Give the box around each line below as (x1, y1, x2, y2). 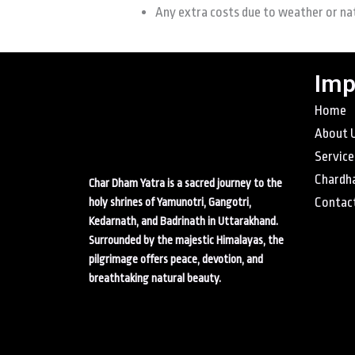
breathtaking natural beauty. (89, 272, 221, 284)
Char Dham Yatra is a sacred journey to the (89, 177, 282, 189)
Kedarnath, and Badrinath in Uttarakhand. (89, 215, 278, 227)
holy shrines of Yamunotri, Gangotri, (89, 196, 251, 208)
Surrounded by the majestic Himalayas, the (89, 234, 284, 246)
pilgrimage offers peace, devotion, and (89, 253, 263, 265)
